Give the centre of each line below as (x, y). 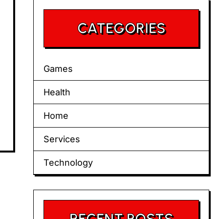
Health (57, 92)
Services (62, 139)
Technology (68, 163)
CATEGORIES (121, 28)
